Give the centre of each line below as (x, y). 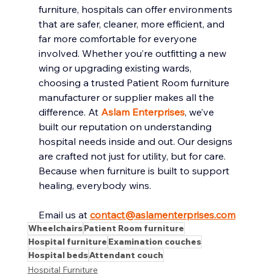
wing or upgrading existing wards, (116, 68)
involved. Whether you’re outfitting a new (133, 53)
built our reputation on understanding (126, 126)
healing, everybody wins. (94, 185)
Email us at (64, 214)
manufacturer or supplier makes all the (127, 97)
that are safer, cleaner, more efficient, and (132, 24)
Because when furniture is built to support (135, 170)
